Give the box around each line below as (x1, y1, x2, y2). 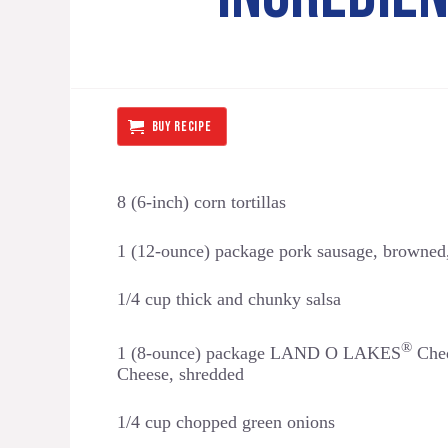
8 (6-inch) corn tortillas (117, 191, 286, 212)
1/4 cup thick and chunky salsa (117, 289, 341, 310)
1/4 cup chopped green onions (117, 412, 335, 433)
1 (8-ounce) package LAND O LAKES (117, 342, 401, 363)
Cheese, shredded (117, 363, 244, 384)
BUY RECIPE (151, 117, 212, 135)
